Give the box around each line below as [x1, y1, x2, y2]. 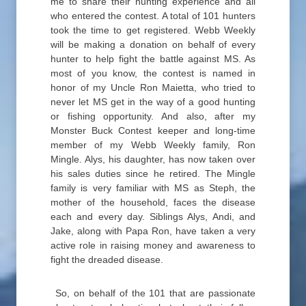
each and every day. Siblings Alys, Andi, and [51, 211, 255, 222]
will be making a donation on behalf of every [51, 39, 255, 50]
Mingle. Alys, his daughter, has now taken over [51, 154, 255, 165]
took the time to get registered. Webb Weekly [51, 25, 255, 36]
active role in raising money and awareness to [51, 240, 255, 251]
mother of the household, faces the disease [51, 197, 255, 208]
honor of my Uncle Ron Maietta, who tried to [51, 82, 255, 93]
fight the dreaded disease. [51, 254, 163, 265]
